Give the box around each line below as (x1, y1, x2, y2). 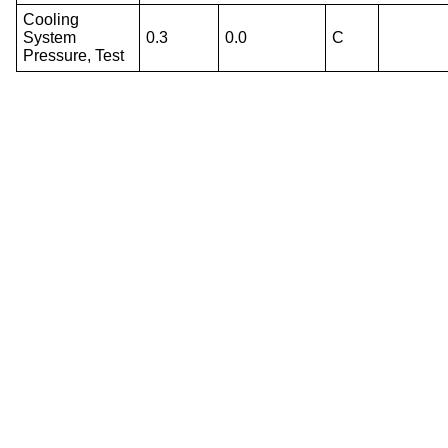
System (23, 28, 77, 46)
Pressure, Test (23, 46, 125, 64)
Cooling (23, 10, 80, 28)
